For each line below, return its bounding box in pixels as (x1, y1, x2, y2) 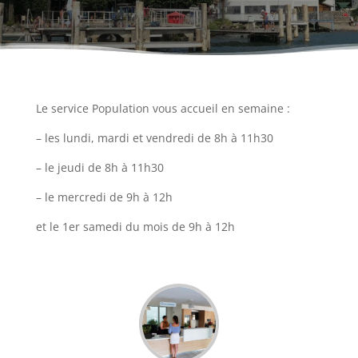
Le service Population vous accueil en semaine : (35, 101, 290, 117)
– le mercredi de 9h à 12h (35, 189, 173, 205)
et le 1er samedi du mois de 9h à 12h (35, 219, 235, 235)
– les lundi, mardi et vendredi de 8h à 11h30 (35, 130, 273, 146)
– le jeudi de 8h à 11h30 (35, 160, 164, 176)
